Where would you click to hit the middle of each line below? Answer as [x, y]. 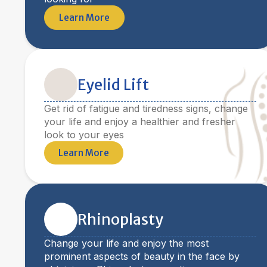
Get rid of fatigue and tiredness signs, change [146, 108]
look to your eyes [84, 135]
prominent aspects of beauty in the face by [142, 256]
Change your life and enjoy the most [126, 243]
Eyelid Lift [113, 85]
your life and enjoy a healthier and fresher [140, 122]
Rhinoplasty [120, 219]
